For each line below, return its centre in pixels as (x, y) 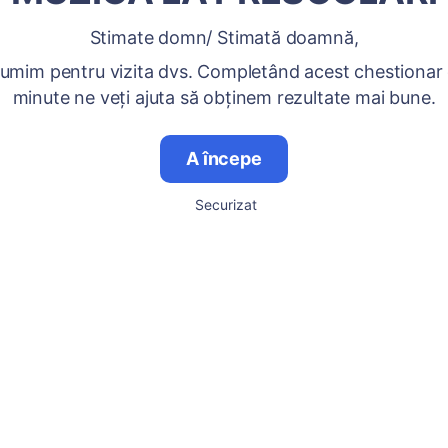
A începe (224, 158)
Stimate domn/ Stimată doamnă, (224, 37)
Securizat (226, 204)
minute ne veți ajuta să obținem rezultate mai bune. (224, 97)
